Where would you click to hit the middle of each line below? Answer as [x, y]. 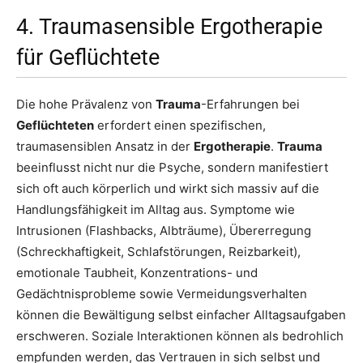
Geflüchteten [55, 126]
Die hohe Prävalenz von [86, 105]
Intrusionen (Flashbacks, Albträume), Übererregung [164, 231]
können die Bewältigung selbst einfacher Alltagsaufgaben [181, 315]
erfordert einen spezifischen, [180, 126]
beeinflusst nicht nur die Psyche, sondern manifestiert [172, 168]
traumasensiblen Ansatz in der [105, 147]
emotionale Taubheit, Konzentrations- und [137, 273]
